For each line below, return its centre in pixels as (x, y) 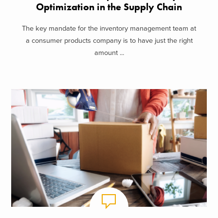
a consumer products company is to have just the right (109, 41)
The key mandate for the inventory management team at (109, 29)
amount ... (109, 53)
